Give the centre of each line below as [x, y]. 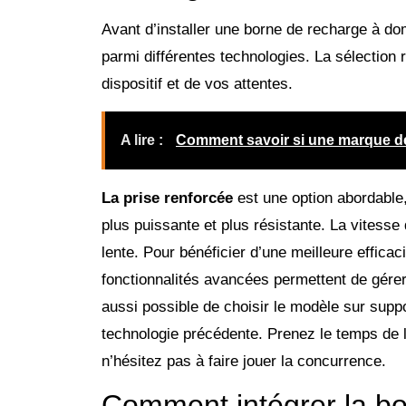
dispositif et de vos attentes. [197, 84]
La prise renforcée [167, 198]
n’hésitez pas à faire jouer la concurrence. [244, 361]
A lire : [144, 140]
